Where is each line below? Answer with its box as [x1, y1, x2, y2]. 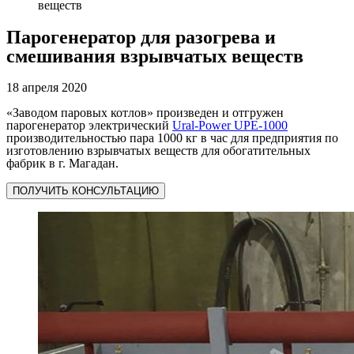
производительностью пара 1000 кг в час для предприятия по [6, 131, 338, 145]
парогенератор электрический [6, 119, 172, 133]
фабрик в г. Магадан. [6, 156, 119, 171]
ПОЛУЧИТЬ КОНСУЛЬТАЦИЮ [13, 185, 159, 198]
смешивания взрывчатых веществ [6, 46, 303, 67]
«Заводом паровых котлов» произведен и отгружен [6, 106, 284, 120]
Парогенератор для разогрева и [6, 27, 276, 48]
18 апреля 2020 [6, 81, 87, 95]
